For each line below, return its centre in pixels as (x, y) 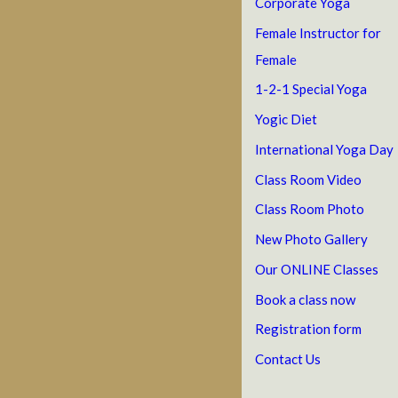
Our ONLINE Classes (317, 269)
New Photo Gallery (311, 239)
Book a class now (305, 299)
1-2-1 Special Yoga (311, 89)
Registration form (308, 329)
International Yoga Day (324, 149)
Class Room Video (308, 179)
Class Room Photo (310, 209)
